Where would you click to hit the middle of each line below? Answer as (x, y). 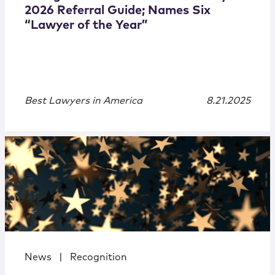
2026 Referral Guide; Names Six (118, 11)
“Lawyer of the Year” (86, 25)
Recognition (99, 258)
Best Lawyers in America (83, 101)
